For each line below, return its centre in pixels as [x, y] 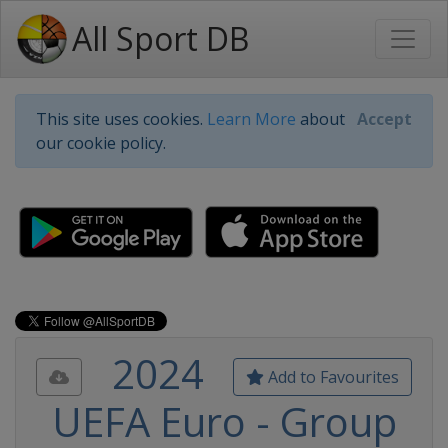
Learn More [251, 119]
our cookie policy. [101, 143]
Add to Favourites [331, 377]
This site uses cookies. [121, 119]
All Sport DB [160, 38]
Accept [384, 119]
